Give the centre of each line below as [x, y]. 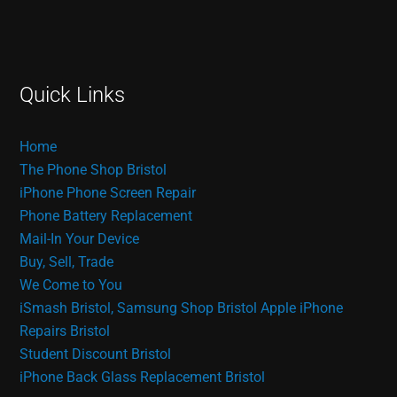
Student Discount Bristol [96, 354]
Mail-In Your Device [80, 239]
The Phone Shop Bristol [93, 170]
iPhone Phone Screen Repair [108, 193]
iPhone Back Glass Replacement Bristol [143, 378]
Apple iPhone [302, 308]
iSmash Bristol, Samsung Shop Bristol [139, 308]
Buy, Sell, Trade [67, 262]
